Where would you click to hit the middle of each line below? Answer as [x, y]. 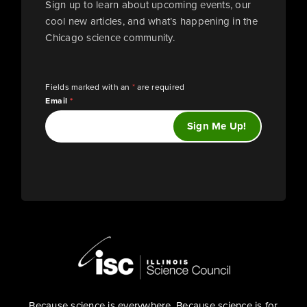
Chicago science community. [110, 37]
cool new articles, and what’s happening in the [151, 21]
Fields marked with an [89, 86]
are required [160, 86]
